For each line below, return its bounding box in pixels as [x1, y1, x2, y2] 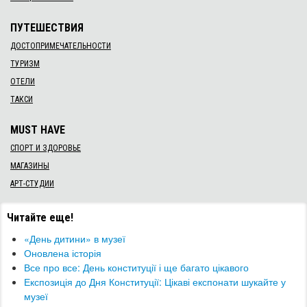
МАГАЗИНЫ [10, 161, 49, 171]
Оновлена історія [24, 246, 101, 260]
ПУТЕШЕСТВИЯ [10, 21, 84, 35]
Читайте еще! [7, 211, 73, 225]
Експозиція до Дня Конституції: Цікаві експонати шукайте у [24, 275, 286, 289]
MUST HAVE [10, 123, 65, 137]
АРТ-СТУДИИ [10, 179, 54, 189]
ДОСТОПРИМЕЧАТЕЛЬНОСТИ [10, 41, 111, 51]
